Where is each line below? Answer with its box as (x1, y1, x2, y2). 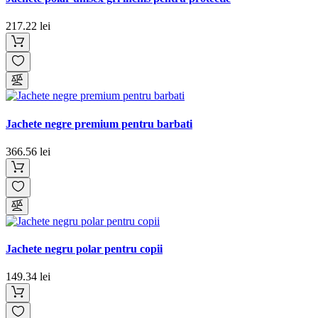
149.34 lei (6, 270, 50, 283)
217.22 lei (6, 20, 50, 33)
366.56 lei (6, 145, 50, 158)
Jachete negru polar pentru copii (6, 243, 163, 256)
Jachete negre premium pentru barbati (6, 117, 192, 130)
